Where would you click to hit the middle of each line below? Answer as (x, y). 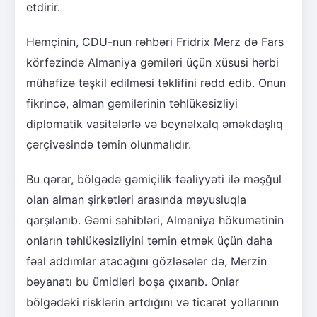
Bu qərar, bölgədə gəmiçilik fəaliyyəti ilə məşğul (154, 179)
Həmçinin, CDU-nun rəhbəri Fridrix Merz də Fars (155, 41)
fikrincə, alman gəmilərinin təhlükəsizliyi (132, 103)
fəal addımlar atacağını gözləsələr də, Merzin (146, 261)
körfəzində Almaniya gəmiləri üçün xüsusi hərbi (152, 62)
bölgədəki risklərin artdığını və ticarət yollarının (152, 302)
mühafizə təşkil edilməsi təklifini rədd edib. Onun (156, 82)
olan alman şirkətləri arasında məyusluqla (136, 199)
